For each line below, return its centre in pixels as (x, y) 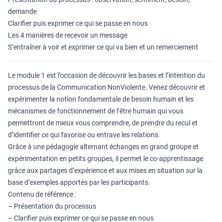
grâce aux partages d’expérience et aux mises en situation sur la (105, 170)
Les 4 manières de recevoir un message (68, 35)
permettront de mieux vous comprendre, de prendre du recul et (103, 123)
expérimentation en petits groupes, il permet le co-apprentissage (106, 159)
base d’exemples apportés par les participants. (79, 182)
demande (22, 11)
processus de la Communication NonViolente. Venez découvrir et (107, 87)
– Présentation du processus (52, 206)
